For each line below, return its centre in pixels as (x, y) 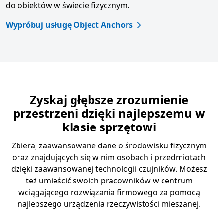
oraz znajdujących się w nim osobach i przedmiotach (109, 157)
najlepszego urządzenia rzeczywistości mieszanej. (109, 204)
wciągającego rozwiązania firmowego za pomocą (109, 192)
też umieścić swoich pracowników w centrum (109, 181)
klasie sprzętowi (109, 127)
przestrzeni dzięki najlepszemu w (109, 113)
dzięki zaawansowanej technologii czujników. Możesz (109, 169)
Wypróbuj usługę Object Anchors (69, 25)
